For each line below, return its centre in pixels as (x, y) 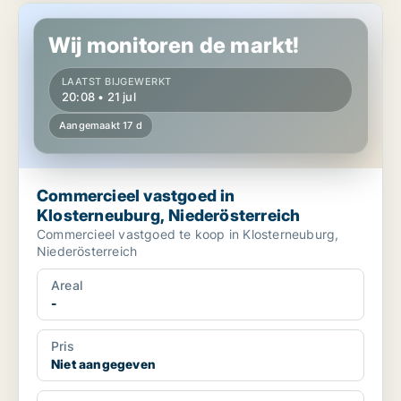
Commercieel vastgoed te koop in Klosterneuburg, (188, 235)
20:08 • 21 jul (99, 97)
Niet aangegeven (103, 364)
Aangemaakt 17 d (101, 126)
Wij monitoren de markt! (174, 46)
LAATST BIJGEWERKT (117, 82)
